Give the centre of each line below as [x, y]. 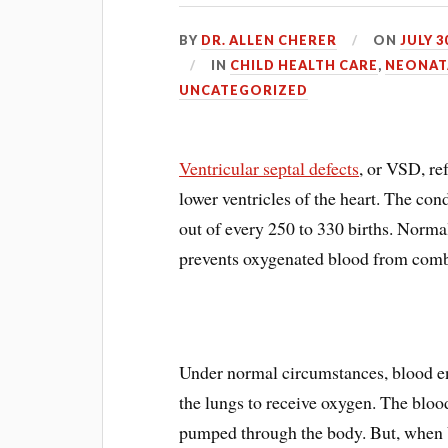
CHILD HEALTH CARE [304, 65]
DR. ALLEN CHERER [269, 40]
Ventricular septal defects [269, 168]
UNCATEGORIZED [244, 90]
